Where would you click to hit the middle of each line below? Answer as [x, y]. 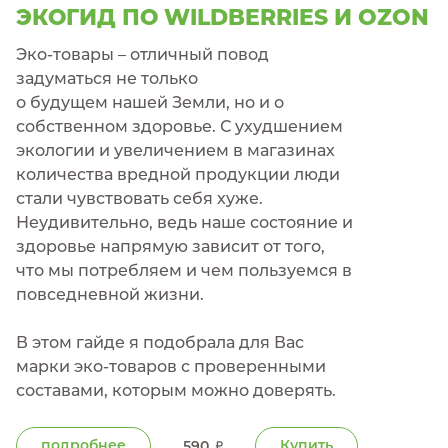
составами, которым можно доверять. [176, 390]
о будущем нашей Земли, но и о [150, 102]
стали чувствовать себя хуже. [139, 198]
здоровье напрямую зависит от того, [170, 246]
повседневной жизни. [110, 294]
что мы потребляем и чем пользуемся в [184, 270]
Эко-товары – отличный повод [142, 54]
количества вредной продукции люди [178, 174]
